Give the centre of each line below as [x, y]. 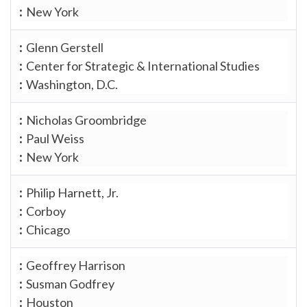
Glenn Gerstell [65, 47]
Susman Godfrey [70, 283]
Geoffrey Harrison [76, 265]
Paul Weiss [55, 138]
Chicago [48, 229]
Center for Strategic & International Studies [143, 65]
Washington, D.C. [72, 84]
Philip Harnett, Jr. [72, 192]
